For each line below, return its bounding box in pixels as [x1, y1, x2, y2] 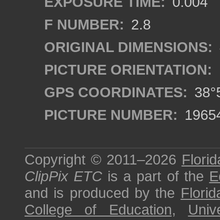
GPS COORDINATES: [44, 84, 188, 100]
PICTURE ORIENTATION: [44, 61, 212, 78]
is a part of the [102, 168, 209, 184]
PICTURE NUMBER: [44, 107, 178, 123]
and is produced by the [25, 185, 181, 201]
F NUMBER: [44, 16, 124, 32]
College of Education [25, 201, 172, 218]
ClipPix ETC [25, 168, 103, 184]
